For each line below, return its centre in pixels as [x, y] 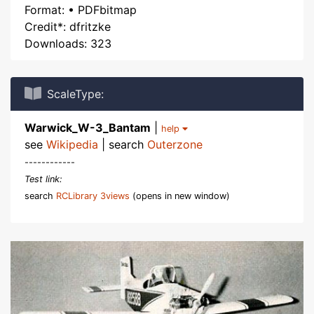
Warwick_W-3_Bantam [88, 128]
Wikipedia [72, 144]
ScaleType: [75, 94]
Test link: [43, 179]
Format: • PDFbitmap [81, 10]
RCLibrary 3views [93, 196]
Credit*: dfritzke [68, 27]
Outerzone [175, 144]
